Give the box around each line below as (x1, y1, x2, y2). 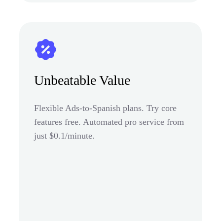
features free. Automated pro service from (34, 116, 184, 127)
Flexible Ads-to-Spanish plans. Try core (34, 103, 177, 113)
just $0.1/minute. (34, 130, 95, 141)
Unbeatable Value (34, 72, 130, 88)
